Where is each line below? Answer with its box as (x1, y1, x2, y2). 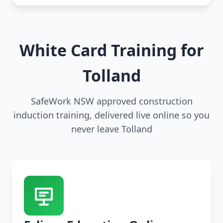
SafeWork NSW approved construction (30, 95, 193, 108)
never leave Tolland (71, 123, 152, 135)
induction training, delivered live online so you (13, 109, 210, 121)
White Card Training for (19, 39, 204, 61)
